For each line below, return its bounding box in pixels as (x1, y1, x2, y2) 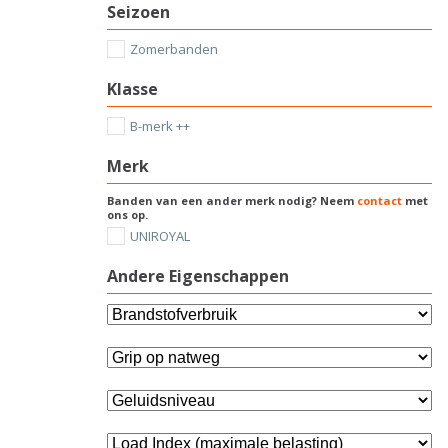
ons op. (107, 207, 148, 222)
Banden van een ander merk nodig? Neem (107, 193, 357, 208)
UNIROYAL (129, 227, 190, 245)
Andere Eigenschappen (107, 265, 289, 287)
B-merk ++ (129, 117, 190, 135)
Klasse (107, 78, 158, 100)
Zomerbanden (129, 40, 218, 58)
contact (357, 193, 402, 208)
